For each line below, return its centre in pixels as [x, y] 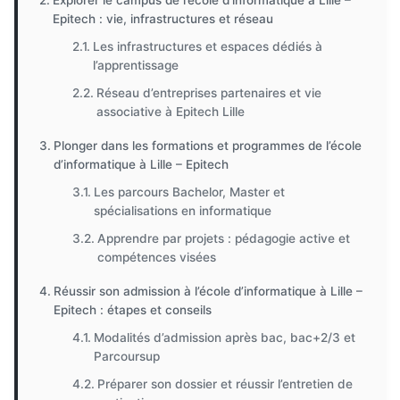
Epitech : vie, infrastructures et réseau [162, 19]
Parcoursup [127, 356]
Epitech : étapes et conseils [132, 310]
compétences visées [157, 257]
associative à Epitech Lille [171, 112]
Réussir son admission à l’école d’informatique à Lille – [208, 291]
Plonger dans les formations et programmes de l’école [207, 146]
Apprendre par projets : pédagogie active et [224, 238]
